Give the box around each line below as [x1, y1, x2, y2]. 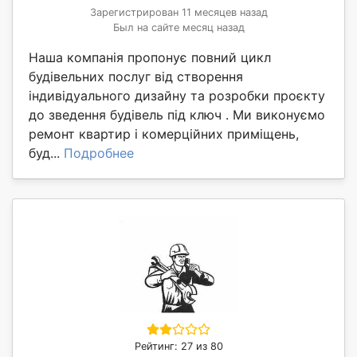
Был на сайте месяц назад [112, 21, 245, 33]
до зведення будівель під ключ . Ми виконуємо [29, 106, 325, 123]
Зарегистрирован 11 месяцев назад [89, 6, 268, 18]
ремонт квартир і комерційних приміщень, [29, 125, 299, 142]
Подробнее [64, 144, 134, 161]
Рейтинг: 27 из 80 [134, 339, 223, 352]
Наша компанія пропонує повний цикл [29, 49, 271, 65]
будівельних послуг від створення [29, 68, 243, 84]
